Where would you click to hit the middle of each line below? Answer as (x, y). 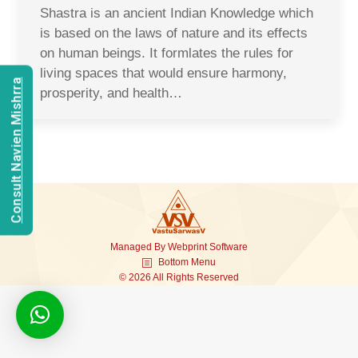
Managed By (139, 247)
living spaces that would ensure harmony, (163, 73)
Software (229, 247)
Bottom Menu (187, 263)
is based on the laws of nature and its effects (174, 33)
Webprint (187, 247)
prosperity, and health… (111, 93)
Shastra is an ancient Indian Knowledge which (177, 13)
